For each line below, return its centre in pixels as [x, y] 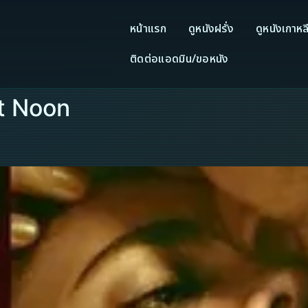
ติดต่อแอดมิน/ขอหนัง [179, 59]
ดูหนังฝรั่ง [211, 29]
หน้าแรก [148, 29]
